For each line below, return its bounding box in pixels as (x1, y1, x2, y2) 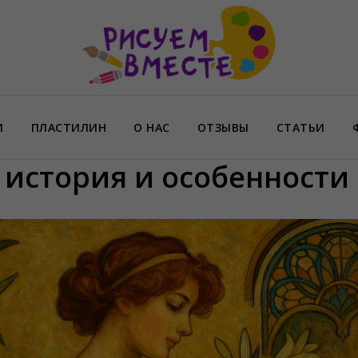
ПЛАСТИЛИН (30, 120, 106, 135)
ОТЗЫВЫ (197, 120, 249, 135)
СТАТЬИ (276, 120, 325, 135)
